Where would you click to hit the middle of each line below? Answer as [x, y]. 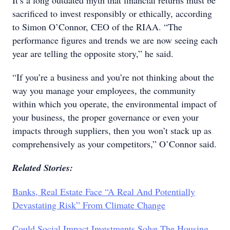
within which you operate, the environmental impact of [114, 104]
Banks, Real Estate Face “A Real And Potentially [104, 191]
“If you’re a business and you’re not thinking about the [113, 77]
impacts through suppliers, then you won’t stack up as [112, 130]
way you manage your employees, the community [104, 90]
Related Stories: [43, 168]
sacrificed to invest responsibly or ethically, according [112, 13]
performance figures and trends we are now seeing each [115, 40]
